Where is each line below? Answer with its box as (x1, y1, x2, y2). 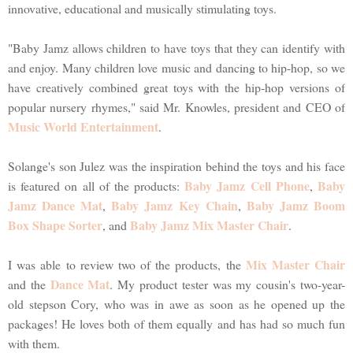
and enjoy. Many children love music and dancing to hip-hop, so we (8, 58, 345, 76)
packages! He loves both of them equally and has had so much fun (8, 314, 345, 332)
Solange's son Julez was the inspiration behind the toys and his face (8, 157, 345, 174)
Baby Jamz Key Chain (111, 195, 238, 214)
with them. (8, 334, 60, 351)
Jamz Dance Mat (8, 195, 103, 214)
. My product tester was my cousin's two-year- (110, 275, 346, 292)
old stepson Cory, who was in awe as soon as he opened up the (8, 295, 345, 312)
